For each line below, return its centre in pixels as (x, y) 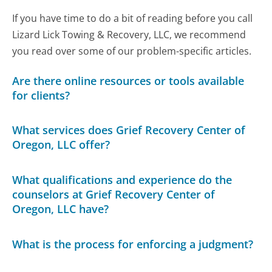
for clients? (41, 95)
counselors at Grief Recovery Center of (114, 194)
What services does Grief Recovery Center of (129, 130)
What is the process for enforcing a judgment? (133, 244)
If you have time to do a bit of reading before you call (133, 18)
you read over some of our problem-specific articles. (132, 51)
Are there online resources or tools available (128, 80)
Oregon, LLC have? (61, 209)
